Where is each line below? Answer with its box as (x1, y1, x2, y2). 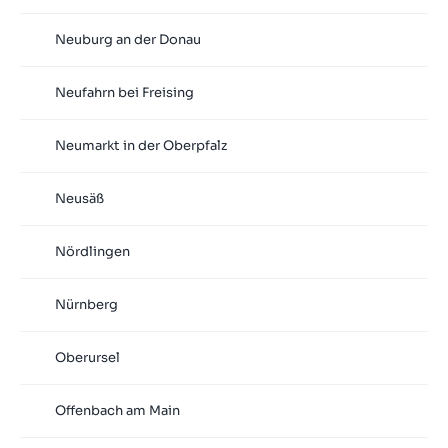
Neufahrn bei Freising (54, 84, 194, 102)
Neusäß (54, 190, 104, 208)
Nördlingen (54, 243, 130, 261)
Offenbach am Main (54, 402, 180, 420)
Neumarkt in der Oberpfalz (54, 137, 227, 155)
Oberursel (54, 349, 120, 367)
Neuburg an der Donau (54, 31, 201, 49)
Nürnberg (54, 296, 118, 314)
